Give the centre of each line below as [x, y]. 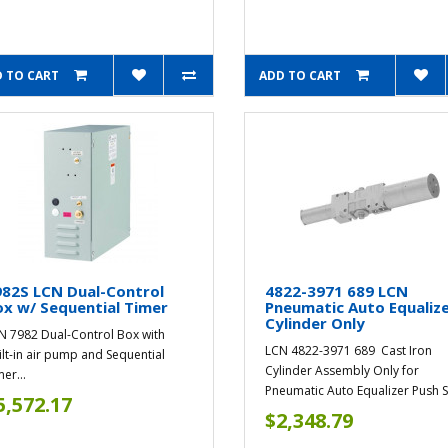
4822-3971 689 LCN [337, 291]
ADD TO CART [300, 76]
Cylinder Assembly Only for [342, 371]
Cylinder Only [315, 323]
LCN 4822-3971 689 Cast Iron [349, 351]
